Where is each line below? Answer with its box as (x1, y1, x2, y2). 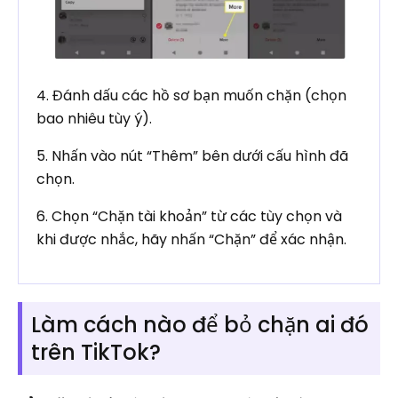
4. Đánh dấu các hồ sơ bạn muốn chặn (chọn (36, 85, 346, 107)
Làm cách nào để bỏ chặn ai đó (31, 310, 369, 340)
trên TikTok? (31, 338, 161, 368)
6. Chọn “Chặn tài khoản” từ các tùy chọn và (36, 206, 342, 227)
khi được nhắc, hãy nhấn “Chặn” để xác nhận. (36, 229, 346, 251)
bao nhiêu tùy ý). (36, 108, 152, 130)
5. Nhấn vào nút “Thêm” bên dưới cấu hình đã (36, 146, 348, 167)
